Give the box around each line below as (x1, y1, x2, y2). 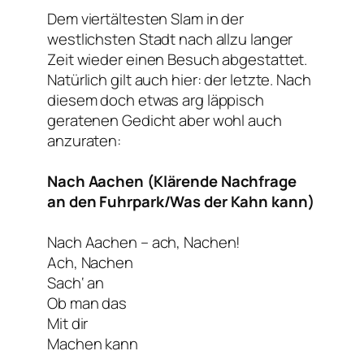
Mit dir (47, 313, 89, 335)
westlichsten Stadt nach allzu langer (47, 28, 293, 50)
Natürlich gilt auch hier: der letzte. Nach (47, 69, 311, 91)
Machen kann (47, 333, 138, 355)
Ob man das (47, 292, 127, 314)
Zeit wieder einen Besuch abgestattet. (47, 49, 308, 71)
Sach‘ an (47, 272, 105, 294)
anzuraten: (47, 130, 122, 152)
